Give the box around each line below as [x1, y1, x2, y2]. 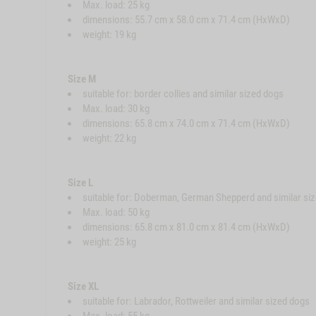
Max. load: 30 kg [82, 102, 150, 115]
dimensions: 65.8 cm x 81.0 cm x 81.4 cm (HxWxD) [82, 221, 290, 233]
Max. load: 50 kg [82, 206, 150, 219]
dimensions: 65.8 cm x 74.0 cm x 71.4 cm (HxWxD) [82, 117, 290, 130]
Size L [67, 176, 93, 189]
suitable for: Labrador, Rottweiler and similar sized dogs [82, 295, 310, 308]
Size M [67, 73, 96, 85]
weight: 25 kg [82, 236, 136, 248]
